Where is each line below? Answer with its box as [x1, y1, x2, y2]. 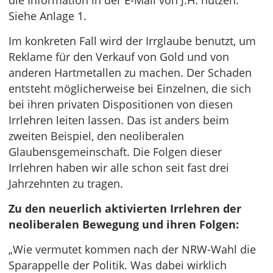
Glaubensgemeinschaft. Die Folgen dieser [9, 144, 222, 159]
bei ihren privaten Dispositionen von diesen [9, 97, 233, 112]
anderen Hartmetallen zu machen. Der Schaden [9, 65, 252, 80]
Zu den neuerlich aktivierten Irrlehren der [9, 201, 241, 216]
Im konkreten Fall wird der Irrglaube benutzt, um [9, 34, 256, 48]
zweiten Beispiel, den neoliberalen [9, 129, 184, 143]
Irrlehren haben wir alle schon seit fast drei [9, 160, 229, 175]
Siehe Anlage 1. [9, 9, 87, 23]
